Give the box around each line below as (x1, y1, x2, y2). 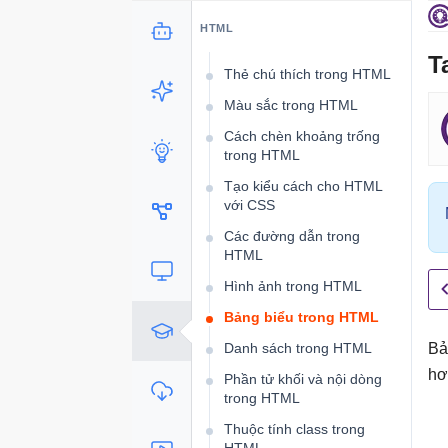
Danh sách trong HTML (224, 340, 372, 356)
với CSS (224, 197, 275, 213)
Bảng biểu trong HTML (224, 309, 379, 325)
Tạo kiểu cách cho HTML (224, 178, 382, 194)
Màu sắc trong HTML (224, 97, 358, 113)
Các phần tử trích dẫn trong (224, 16, 399, 32)
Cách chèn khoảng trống (224, 128, 380, 144)
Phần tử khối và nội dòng (224, 371, 382, 387)
